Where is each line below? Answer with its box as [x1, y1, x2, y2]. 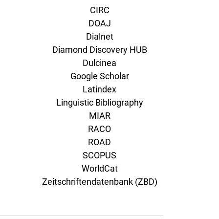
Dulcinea [83, 57, 116, 68]
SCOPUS [83, 150, 116, 160]
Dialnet [86, 31, 113, 42]
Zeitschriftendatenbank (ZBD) [42, 176, 157, 187]
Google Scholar [70, 70, 129, 81]
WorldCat [81, 163, 118, 174]
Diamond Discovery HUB [52, 44, 147, 55]
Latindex [83, 84, 116, 94]
